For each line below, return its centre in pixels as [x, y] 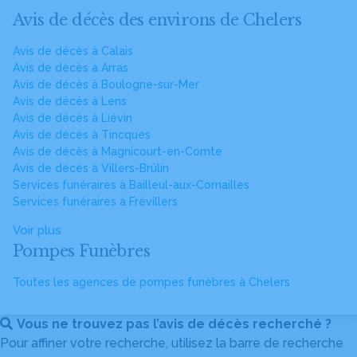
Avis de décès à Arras [71, 68]
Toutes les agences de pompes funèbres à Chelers [151, 282]
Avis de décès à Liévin [73, 118]
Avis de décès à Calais [73, 51]
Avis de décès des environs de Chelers [157, 20]
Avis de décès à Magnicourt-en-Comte [118, 151]
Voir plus [37, 230]
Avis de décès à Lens [70, 101]
